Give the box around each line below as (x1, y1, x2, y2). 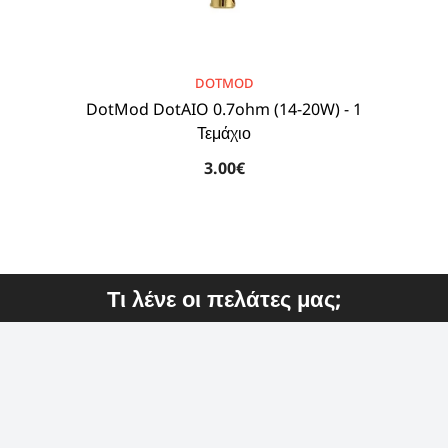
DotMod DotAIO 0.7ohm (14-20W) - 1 (86, 97, 362, 120)
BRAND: (70, 72, 120, 91)
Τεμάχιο (197, 121, 251, 144)
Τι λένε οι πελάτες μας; (107, 282, 341, 313)
